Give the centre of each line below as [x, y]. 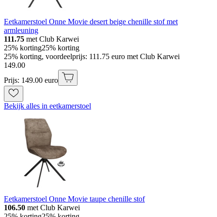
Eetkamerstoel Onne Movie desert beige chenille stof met [91, 22]
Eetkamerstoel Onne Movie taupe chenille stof [74, 199]
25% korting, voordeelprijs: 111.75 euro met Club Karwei [92, 57]
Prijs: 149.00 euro [31, 80]
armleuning [21, 31]
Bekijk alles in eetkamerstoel [47, 106]
